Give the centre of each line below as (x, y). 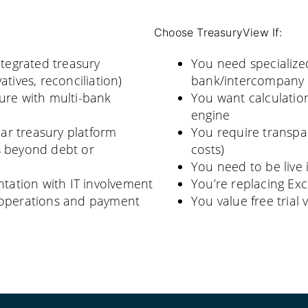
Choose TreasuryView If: (218, 32)
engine (211, 115)
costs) (208, 149)
